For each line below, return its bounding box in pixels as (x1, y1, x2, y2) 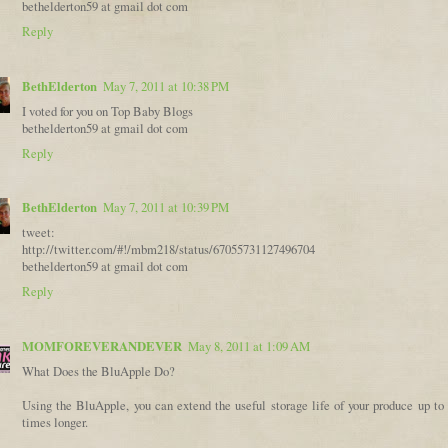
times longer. (22, 414, 88, 432)
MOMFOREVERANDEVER (22, 337, 182, 356)
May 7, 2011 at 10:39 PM (103, 199, 229, 217)
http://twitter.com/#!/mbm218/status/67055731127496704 (22, 241, 315, 259)
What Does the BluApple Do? (22, 363, 175, 381)
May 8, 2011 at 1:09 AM (188, 338, 310, 356)
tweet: (22, 224, 55, 242)
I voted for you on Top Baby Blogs (22, 102, 193, 120)
